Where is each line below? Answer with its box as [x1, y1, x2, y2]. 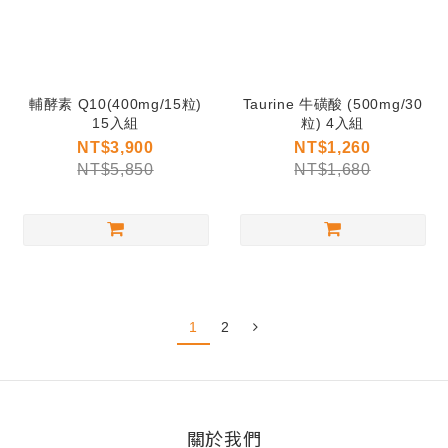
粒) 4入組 [301, 115, 364, 131]
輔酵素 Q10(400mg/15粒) [29, 96, 202, 112]
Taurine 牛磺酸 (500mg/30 [242, 96, 423, 112]
